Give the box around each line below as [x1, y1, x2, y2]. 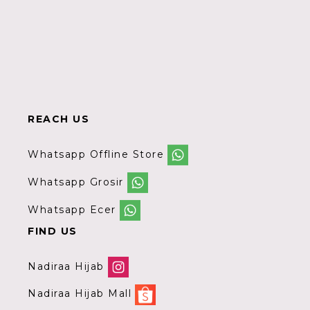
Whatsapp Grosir [28, 175, 124, 188]
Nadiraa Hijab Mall [28, 287, 131, 300]
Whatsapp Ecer [28, 203, 116, 216]
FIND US [28, 225, 77, 238]
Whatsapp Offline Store [28, 147, 164, 161]
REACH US [28, 113, 89, 125]
